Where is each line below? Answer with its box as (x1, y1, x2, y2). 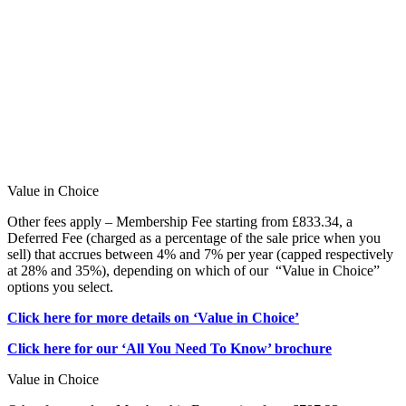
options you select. (7, 279, 113, 295)
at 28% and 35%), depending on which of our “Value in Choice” (7, 263, 380, 279)
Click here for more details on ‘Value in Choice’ (7, 310, 299, 326)
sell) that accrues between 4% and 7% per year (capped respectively (7, 246, 393, 263)
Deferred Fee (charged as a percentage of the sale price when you (7, 230, 381, 246)
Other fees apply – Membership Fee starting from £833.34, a (7, 214, 353, 230)
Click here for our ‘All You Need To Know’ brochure (7, 341, 332, 357)
